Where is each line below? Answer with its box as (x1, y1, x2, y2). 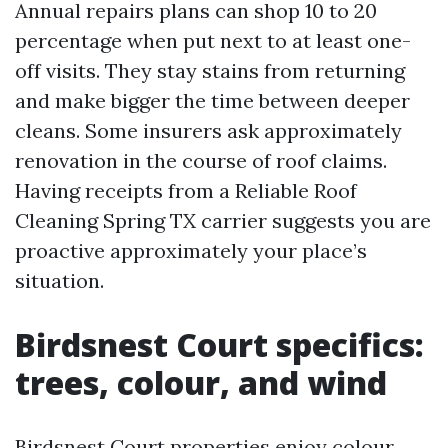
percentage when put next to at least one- (15, 28, 411, 53)
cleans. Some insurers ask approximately (15, 118, 402, 143)
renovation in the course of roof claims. (15, 148, 387, 173)
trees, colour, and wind (15, 361, 387, 404)
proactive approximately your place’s (15, 238, 367, 263)
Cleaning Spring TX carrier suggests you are (15, 208, 431, 233)
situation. (15, 268, 104, 293)
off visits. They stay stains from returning (15, 58, 405, 83)
